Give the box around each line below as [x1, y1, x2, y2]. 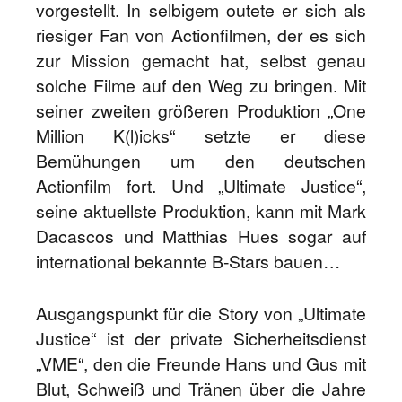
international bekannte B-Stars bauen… [36, 249, 340, 274]
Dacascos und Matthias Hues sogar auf [36, 223, 366, 249]
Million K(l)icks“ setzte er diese [36, 123, 366, 148]
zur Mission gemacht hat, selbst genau [36, 48, 366, 73]
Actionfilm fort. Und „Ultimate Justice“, [36, 173, 366, 198]
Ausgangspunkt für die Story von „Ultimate [36, 301, 366, 326]
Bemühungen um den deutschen [36, 148, 366, 173]
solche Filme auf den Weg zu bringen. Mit [36, 73, 366, 98]
